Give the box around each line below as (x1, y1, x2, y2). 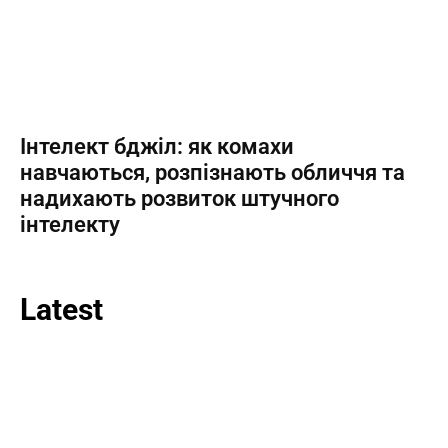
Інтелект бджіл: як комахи (20, 134, 294, 159)
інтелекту (20, 212, 120, 237)
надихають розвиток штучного (20, 186, 339, 211)
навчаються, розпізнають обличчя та (20, 160, 405, 185)
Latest (20, 292, 103, 327)
